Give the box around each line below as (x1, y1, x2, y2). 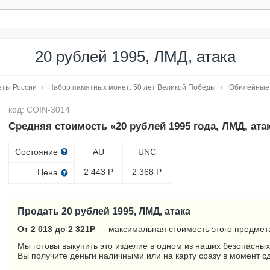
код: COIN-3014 (8, 105, 71, 115)
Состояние (15, 147, 61, 157)
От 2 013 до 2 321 (17, 224, 90, 234)
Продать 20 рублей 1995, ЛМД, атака (17, 206, 191, 216)
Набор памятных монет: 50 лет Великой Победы (48, 83, 216, 92)
